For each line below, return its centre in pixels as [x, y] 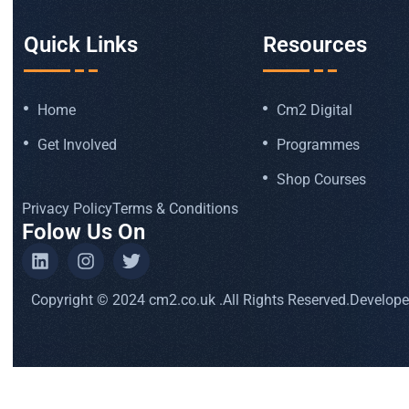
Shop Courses [322, 180]
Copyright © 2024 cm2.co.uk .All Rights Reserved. [191, 300]
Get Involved [78, 145]
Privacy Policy [68, 209]
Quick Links [81, 45]
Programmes [319, 145]
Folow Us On [84, 232]
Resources [315, 45]
